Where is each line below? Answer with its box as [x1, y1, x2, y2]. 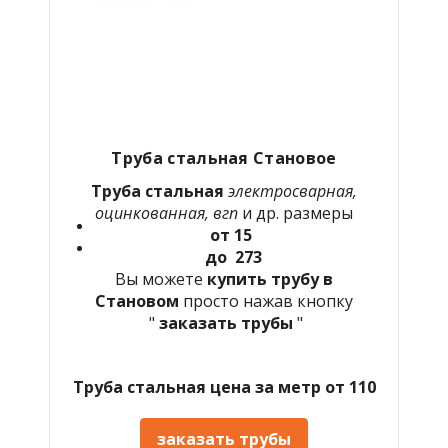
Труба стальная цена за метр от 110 [72, 375, 376, 398]
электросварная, [228, 179, 357, 202]
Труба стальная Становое [111, 146, 337, 169]
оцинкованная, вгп [95, 201, 242, 224]
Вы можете [115, 267, 207, 290]
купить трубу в [207, 267, 333, 290]
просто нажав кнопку [183, 289, 353, 312]
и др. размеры [242, 201, 353, 224]
